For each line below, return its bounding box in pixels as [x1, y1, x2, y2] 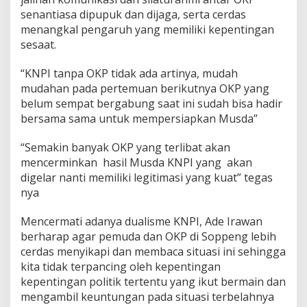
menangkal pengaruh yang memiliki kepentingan [21, 21, 274, 37]
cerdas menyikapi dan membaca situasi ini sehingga [21, 243, 286, 259]
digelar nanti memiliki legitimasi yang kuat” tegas [21, 169, 273, 185]
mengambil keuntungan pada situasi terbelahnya [21, 288, 274, 304]
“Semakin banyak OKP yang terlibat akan [21, 139, 230, 155]
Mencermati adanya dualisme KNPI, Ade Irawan [21, 213, 262, 229]
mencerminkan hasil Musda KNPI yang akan [21, 154, 252, 170]
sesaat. [21, 36, 56, 52]
